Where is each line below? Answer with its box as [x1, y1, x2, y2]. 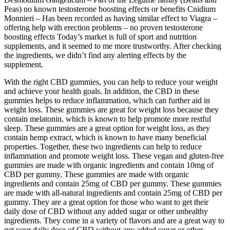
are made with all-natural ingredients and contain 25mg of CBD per [4, 188, 222, 197]
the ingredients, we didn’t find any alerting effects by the [4, 50, 186, 60]
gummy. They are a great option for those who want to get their [4, 197, 208, 206]
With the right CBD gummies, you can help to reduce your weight [4, 77, 218, 86]
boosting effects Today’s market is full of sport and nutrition [4, 32, 197, 41]
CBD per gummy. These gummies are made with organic [4, 169, 189, 179]
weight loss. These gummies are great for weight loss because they [4, 105, 219, 114]
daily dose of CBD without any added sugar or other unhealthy [4, 206, 208, 216]
